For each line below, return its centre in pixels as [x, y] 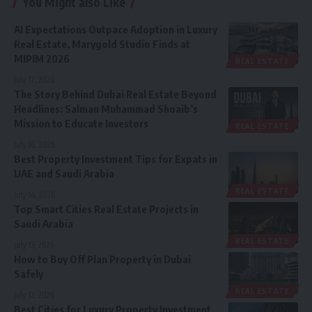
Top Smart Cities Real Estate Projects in [106, 209]
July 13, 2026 [34, 245]
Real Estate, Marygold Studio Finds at [102, 44]
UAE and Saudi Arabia [64, 174]
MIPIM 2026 [42, 59]
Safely [29, 274]
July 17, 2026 [34, 80]
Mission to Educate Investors [81, 124]
